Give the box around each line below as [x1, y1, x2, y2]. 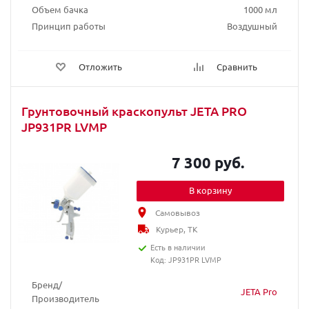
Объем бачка [32, 3, 88, 15]
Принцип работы [32, 20, 106, 32]
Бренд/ [32, 279, 62, 290]
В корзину [189, 184, 232, 196]
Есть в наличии [150, 241, 206, 252]
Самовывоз [155, 207, 201, 218]
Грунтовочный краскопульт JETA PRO [21, 103, 247, 119]
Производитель [32, 292, 99, 304]
